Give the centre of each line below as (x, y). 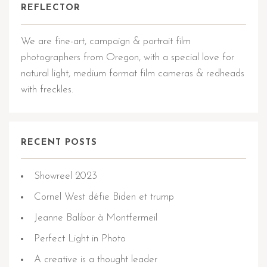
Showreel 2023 (66, 176)
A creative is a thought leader (96, 259)
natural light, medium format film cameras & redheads (133, 73)
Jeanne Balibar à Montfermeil (96, 218)
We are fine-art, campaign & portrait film (106, 41)
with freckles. (47, 89)
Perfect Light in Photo (80, 238)
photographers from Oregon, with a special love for (128, 57)
